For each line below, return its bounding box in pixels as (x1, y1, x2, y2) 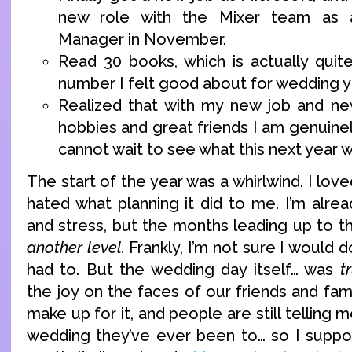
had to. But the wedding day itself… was (27, 260, 340, 280)
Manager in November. (58, 29, 230, 49)
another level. (27, 238, 125, 258)
